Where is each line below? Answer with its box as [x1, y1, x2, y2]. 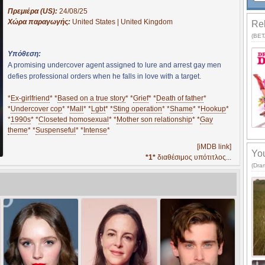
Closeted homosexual [38, 115, 109, 124]
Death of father [156, 93, 203, 102]
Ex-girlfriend [11, 93, 50, 102]
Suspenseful [35, 125, 76, 134]
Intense [83, 125, 107, 134]
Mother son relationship [117, 115, 192, 124]
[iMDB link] [197, 142, 231, 151]
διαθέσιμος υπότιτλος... [156, 153, 231, 161]
